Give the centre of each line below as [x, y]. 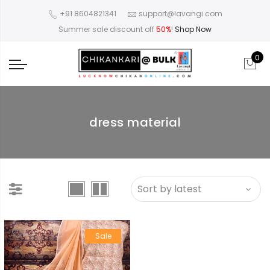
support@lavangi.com [180, 14]
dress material [135, 123]
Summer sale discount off [107, 29]
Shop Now [193, 29]
